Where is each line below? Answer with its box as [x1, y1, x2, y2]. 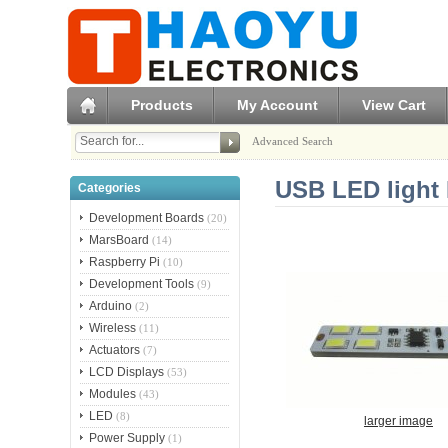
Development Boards [89, 211, 205, 226]
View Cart [362, 96, 427, 113]
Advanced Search [251, 134, 333, 147]
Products [131, 96, 194, 113]
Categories [77, 180, 141, 195]
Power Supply [89, 431, 166, 446]
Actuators [89, 343, 141, 358]
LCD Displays [89, 365, 165, 380]
